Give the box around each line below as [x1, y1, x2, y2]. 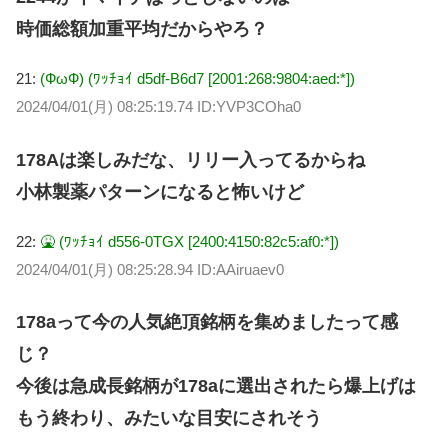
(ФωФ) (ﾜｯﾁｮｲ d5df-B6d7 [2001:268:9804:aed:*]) [40, 70, 355, 88]
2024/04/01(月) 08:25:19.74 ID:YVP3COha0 [16, 98, 301, 116]
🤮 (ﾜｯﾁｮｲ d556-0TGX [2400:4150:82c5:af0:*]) [40, 232, 339, 250]
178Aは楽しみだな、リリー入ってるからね [16, 149, 365, 170]
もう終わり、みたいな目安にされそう [16, 407, 322, 428]
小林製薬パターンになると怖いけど [16, 181, 304, 202]
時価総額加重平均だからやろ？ [16, 19, 268, 40]
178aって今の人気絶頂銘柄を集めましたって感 [16, 311, 398, 332]
